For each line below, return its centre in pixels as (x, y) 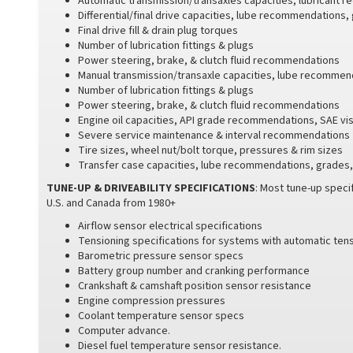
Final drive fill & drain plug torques (158, 31)
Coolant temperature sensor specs (161, 316)
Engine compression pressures (152, 301)
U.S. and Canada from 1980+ (111, 203)
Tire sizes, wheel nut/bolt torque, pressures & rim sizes (210, 150)
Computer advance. (124, 331)
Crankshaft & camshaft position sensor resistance (195, 286)
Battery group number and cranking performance (194, 271)
